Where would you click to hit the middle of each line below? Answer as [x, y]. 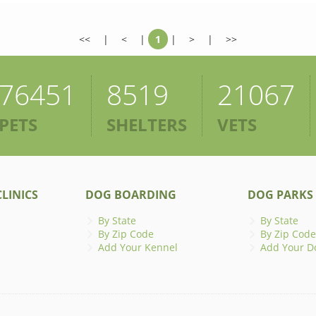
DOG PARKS [280, 195]
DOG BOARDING [130, 195]
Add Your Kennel [138, 248]
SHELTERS [147, 125]
